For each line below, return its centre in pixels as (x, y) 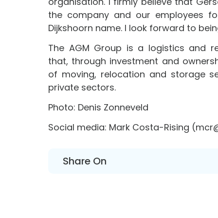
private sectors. (82, 88)
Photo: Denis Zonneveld (98, 108)
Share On (85, 161)
